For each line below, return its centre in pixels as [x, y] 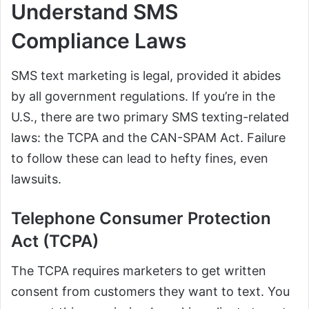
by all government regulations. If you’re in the [143, 96]
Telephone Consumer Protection [141, 218]
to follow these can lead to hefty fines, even [140, 158]
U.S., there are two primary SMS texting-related [150, 117]
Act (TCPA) [55, 241]
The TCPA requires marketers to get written [139, 271]
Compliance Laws [99, 41]
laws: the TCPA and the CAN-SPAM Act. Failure [148, 138]
